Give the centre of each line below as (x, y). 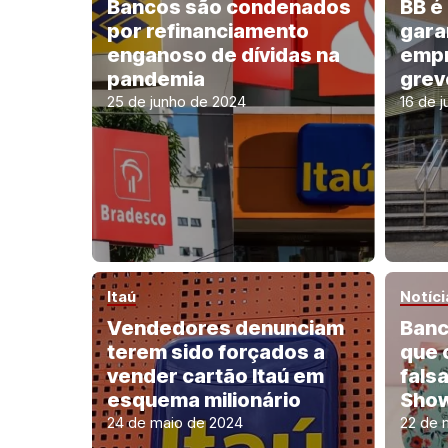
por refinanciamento (208, 31)
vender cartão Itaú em (215, 376)
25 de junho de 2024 (176, 102)
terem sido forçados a (216, 352)
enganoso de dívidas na (223, 55)
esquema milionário (204, 400)
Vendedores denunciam (225, 328)
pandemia (156, 79)
